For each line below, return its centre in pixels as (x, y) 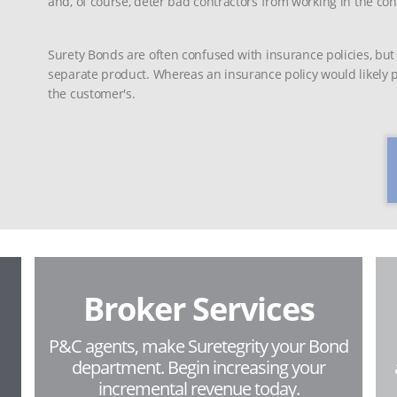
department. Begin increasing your (198, 367)
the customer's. (92, 93)
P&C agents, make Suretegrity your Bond (198, 346)
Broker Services (198, 309)
